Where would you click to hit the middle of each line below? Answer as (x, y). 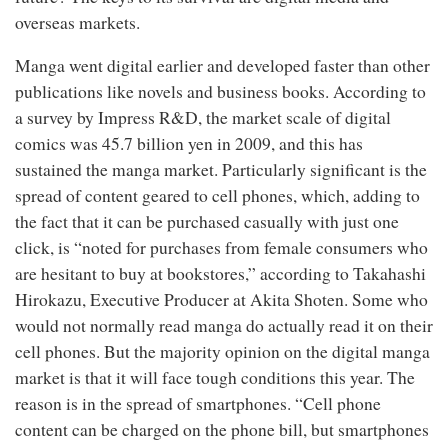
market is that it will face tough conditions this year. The (215, 377)
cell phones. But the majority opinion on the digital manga (222, 351)
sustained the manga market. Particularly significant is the (221, 169)
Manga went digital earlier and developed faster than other (222, 65)
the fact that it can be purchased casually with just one (207, 221)
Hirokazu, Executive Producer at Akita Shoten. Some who (221, 299)
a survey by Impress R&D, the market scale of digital (203, 117)
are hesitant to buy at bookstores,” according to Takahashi (220, 273)
